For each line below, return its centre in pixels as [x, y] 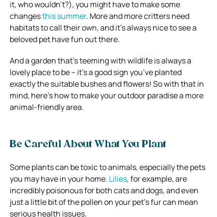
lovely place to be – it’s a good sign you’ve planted [96, 72]
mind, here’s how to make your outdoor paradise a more [107, 95]
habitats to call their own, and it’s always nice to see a [103, 27]
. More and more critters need [138, 16]
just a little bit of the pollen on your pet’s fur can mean [104, 202]
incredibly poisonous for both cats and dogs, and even [104, 190]
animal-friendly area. [47, 107]
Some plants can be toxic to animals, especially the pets [108, 167]
